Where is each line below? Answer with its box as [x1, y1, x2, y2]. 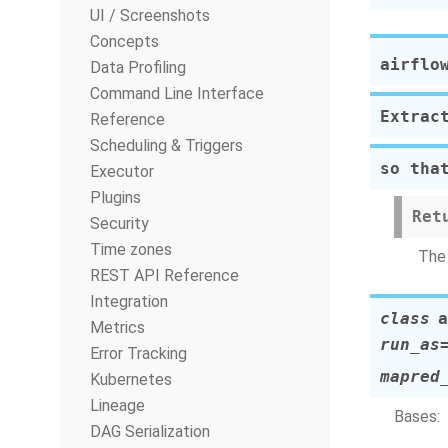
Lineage [90, 396, 145, 415]
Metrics [90, 318, 145, 337]
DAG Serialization [90, 422, 210, 441]
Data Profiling [90, 58, 186, 77]
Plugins [90, 188, 141, 207]
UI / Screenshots [90, 6, 210, 25]
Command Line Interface [90, 84, 264, 103]
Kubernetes [90, 370, 172, 389]
